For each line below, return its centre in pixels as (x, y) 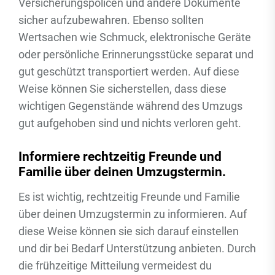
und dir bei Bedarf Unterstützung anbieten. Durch (137, 248)
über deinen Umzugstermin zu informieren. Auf (133, 214)
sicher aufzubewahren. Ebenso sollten (111, 20)
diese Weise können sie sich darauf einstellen (129, 231)
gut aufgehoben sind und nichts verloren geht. (130, 123)
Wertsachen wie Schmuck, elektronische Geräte (135, 37)
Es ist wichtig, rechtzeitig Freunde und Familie (129, 197)
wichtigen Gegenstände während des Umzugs (130, 106)
